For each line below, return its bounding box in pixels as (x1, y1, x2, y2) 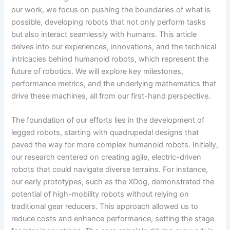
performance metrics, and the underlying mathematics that (11, 79, 217, 88)
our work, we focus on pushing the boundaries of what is (11, 5, 211, 14)
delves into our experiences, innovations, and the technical (11, 42, 217, 51)
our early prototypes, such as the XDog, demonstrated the (11, 177, 215, 187)
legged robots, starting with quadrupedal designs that (11, 128, 199, 138)
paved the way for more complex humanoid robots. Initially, (11, 140, 219, 150)
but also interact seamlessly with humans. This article (11, 29, 197, 39)
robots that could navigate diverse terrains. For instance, (11, 165, 208, 175)
